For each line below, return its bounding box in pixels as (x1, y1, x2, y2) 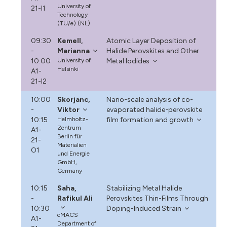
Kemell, (57, 36, 84, 45)
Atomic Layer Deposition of (106, 36, 196, 45)
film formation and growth (106, 115, 194, 124)
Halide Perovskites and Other (106, 46, 199, 55)
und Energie (57, 149, 90, 157)
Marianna (57, 46, 90, 55)
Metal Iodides (106, 56, 149, 65)
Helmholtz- (57, 115, 89, 123)
